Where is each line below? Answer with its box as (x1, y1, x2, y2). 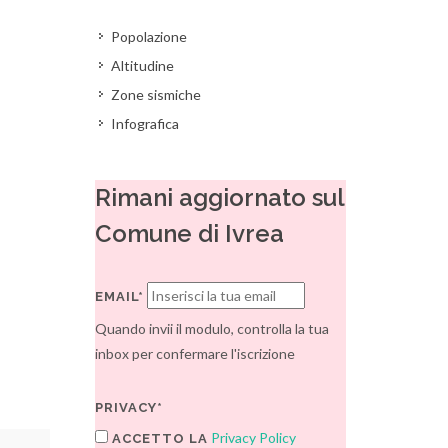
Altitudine (111, 57, 175, 74)
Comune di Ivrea (95, 219, 285, 248)
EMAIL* (95, 289, 145, 304)
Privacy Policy (211, 429, 297, 446)
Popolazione (111, 28, 188, 45)
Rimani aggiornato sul (95, 183, 345, 212)
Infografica (111, 115, 180, 132)
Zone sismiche (111, 86, 202, 103)
